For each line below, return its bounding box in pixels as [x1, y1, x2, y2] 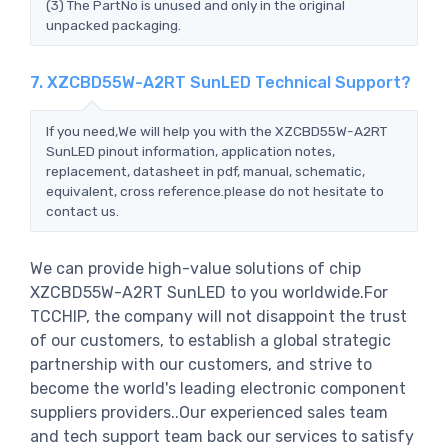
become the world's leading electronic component [30, 378, 406, 398]
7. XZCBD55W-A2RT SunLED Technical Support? [30, 72, 411, 92]
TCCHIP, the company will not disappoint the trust [30, 306, 407, 326]
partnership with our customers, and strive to [30, 354, 372, 374]
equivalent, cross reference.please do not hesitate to [46, 182, 384, 199]
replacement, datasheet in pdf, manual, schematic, [46, 162, 365, 179]
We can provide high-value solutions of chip [30, 258, 361, 278]
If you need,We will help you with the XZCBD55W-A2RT [46, 122, 387, 139]
